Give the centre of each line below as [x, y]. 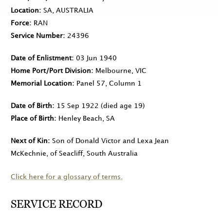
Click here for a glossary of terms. [67, 177]
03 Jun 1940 [96, 58]
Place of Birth [32, 119]
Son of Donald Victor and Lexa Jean [110, 141]
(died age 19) [122, 106]
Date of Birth [31, 106]
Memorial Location [41, 84]
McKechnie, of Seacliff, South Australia [74, 154]
